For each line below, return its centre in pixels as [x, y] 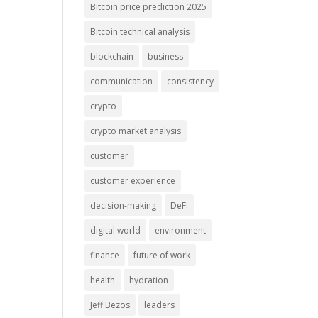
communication [122, 82]
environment [181, 231]
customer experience [133, 181]
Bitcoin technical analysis [140, 32]
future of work [162, 256]
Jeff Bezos [110, 305]
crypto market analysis [136, 131]
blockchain [112, 57]
